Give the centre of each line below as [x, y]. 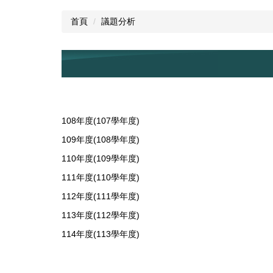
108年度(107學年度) [101, 120]
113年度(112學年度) [101, 215]
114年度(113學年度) [101, 234]
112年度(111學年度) [101, 196]
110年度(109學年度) [101, 158]
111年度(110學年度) [101, 177]
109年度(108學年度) [101, 139]
